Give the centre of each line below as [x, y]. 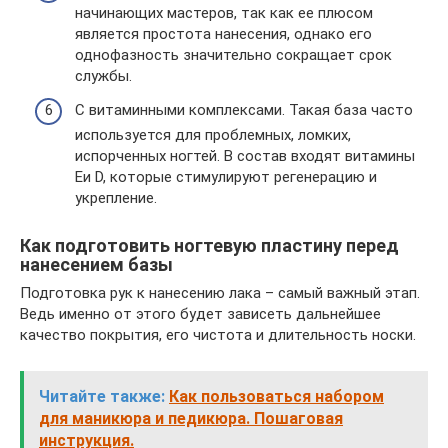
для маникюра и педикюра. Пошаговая [191, 418]
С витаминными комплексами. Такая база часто [244, 109]
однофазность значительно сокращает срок [233, 55]
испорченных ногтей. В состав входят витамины [245, 155]
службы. [103, 76]
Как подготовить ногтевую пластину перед [209, 245]
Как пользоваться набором [276, 396]
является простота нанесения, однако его [223, 34]
